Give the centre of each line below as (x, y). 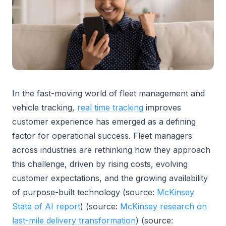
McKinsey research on (163, 206)
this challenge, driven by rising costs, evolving (100, 164)
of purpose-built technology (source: (84, 192)
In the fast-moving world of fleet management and (108, 93)
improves (162, 107)
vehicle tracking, (45, 107)
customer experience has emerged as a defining (104, 122)
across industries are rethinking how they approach (111, 150)
